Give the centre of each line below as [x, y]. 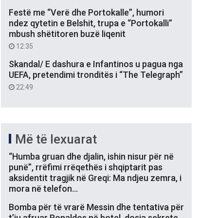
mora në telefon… [43, 188]
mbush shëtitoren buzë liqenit [67, 34]
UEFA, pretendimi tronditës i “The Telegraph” [96, 74]
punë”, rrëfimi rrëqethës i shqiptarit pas [86, 167]
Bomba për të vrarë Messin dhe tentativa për [96, 207]
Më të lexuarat [56, 139]
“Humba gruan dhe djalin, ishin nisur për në [91, 156]
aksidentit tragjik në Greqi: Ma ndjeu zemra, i [95, 178]
